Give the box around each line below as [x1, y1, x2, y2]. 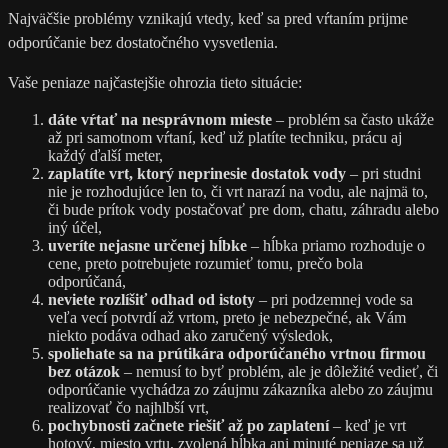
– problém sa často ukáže [272, 111, 434, 129]
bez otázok [48, 363, 120, 381]
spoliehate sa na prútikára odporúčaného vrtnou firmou [48, 345, 426, 363]
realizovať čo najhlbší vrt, [48, 399, 209, 417]
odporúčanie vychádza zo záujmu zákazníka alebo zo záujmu [48, 381, 433, 399]
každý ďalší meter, [48, 147, 163, 165]
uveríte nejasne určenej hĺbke [48, 237, 247, 255]
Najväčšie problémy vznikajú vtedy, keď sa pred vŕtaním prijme [8, 10, 408, 28]
